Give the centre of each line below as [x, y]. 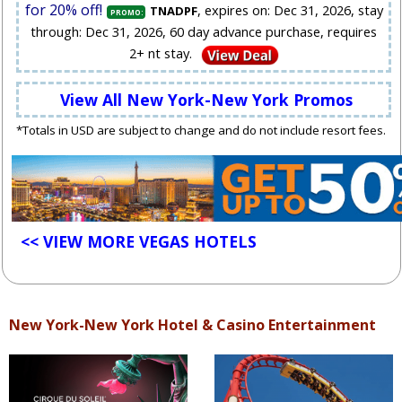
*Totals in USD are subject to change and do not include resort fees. [201, 130]
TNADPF [173, 11]
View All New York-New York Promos [206, 99]
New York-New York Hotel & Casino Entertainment [192, 324]
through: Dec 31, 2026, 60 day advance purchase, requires [204, 32]
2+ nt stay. [160, 53]
